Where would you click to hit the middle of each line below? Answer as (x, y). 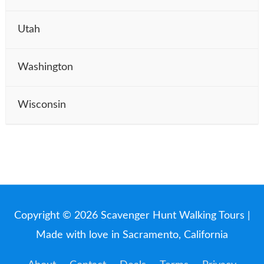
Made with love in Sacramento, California (132, 235)
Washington (45, 67)
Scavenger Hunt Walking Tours (172, 216)
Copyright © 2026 (57, 216)
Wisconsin (42, 105)
